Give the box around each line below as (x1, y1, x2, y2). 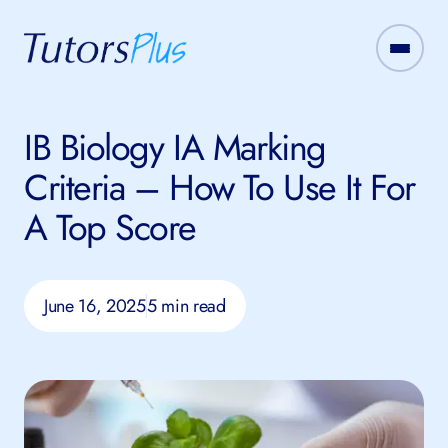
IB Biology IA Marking (24, 121, 326, 174)
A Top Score (24, 201, 196, 254)
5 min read (146, 293, 226, 319)
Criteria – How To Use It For (24, 161, 415, 214)
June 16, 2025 (44, 293, 146, 319)
